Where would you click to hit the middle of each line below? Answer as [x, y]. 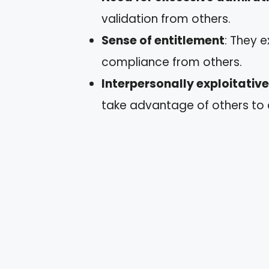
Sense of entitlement [163, 40]
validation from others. [166, 19]
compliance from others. [172, 62]
